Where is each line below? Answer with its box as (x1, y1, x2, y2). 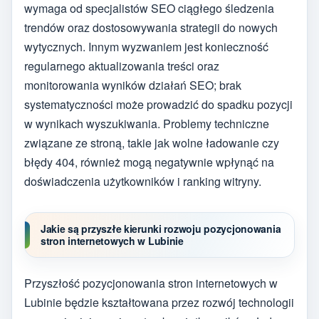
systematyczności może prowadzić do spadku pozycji (24, 96, 293, 113)
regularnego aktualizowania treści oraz (24, 58, 219, 75)
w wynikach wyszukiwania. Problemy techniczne (24, 115, 269, 132)
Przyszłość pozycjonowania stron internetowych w (24, 274, 278, 291)
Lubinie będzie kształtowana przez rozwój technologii (24, 293, 294, 310)
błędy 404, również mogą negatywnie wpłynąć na (24, 154, 274, 171)
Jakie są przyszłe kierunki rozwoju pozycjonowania (41, 221, 281, 236)
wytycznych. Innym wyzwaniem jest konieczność (24, 38, 268, 56)
